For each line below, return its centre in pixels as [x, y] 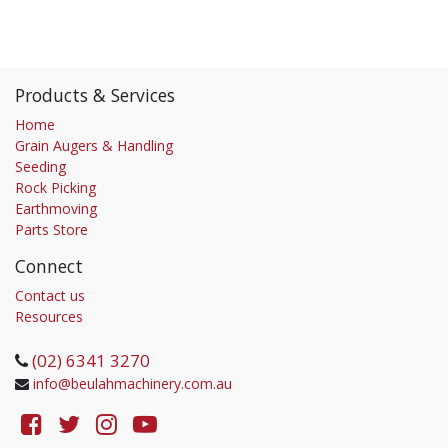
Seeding [40, 166]
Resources [49, 316]
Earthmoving [56, 208]
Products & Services [95, 95]
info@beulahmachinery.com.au [132, 383]
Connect [49, 266]
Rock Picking [55, 187]
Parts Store [51, 229]
